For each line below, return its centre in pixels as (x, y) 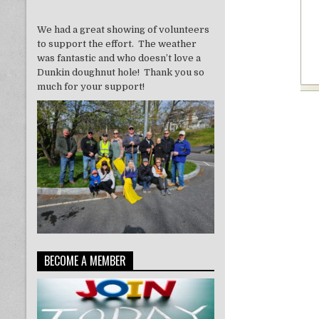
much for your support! (91, 86)
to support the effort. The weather (117, 43)
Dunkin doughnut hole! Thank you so (121, 72)
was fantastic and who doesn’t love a (119, 58)
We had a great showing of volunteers (123, 29)
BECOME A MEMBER (85, 260)
